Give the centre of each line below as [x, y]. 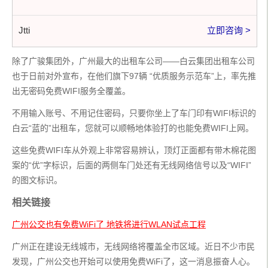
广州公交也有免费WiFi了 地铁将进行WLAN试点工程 [109, 224]
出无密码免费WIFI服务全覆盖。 [71, 91]
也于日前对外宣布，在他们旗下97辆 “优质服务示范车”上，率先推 [134, 76]
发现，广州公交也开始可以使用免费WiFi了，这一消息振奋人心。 [133, 261]
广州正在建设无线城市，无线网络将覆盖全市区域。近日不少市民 [133, 246]
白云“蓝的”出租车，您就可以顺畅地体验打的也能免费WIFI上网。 [133, 128]
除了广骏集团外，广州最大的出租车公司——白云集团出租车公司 [133, 61]
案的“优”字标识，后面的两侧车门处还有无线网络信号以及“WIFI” [132, 165]
